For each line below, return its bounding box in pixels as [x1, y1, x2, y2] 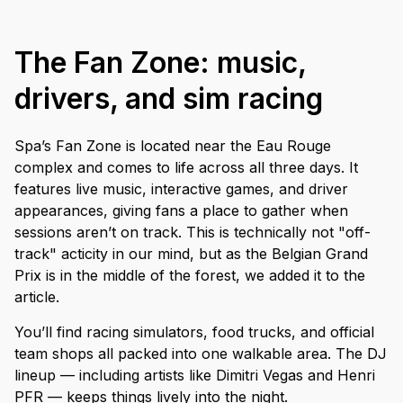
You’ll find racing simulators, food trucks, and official [14, 322, 374, 341]
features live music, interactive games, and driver [14, 179, 348, 198]
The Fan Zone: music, [14, 44, 306, 80]
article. [14, 287, 59, 306]
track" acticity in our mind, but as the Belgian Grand [14, 244, 368, 263]
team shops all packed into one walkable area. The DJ [14, 344, 387, 363]
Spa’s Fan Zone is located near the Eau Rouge [14, 136, 331, 155]
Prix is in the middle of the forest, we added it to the [14, 265, 365, 284]
